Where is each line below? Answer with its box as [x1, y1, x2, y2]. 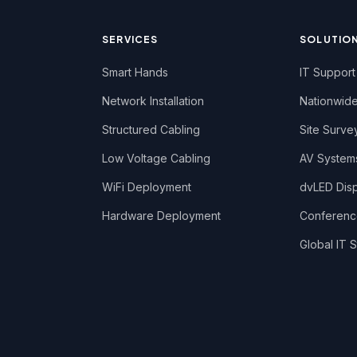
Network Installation [102, 94, 204, 108]
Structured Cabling [102, 123, 200, 136]
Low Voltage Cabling [102, 151, 210, 165]
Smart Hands [102, 65, 168, 79]
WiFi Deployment [102, 180, 191, 194]
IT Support [300, 65, 355, 79]
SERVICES [102, 33, 159, 45]
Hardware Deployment [102, 209, 221, 222]
